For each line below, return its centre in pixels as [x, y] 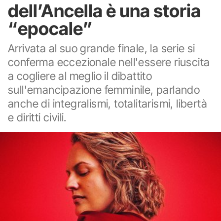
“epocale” [50, 29]
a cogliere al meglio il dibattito [80, 76]
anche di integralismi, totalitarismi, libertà [108, 103]
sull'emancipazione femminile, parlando [104, 90]
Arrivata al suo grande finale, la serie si [102, 48]
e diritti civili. [37, 117]
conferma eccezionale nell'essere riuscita [109, 62]
